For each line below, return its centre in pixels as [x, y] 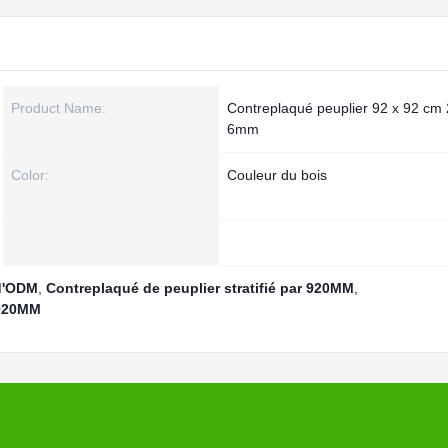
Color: [30, 175]
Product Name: [58, 108]
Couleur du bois [277, 175]
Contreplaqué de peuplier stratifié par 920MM [200, 288]
